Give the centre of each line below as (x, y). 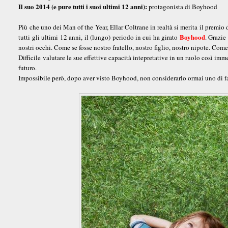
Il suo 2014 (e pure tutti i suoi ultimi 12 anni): (84, 6)
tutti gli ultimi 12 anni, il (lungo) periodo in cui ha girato (99, 37)
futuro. (28, 67)
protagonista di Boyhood (183, 6)
